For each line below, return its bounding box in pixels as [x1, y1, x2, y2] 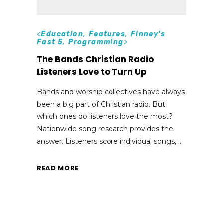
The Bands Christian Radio [37, 53, 154, 65]
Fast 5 [37, 37, 63, 46]
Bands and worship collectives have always [37, 87, 185, 96]
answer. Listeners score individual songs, [37, 136, 178, 146]
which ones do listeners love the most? [37, 111, 173, 121]
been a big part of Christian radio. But [37, 99, 165, 109]
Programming [68, 37, 124, 46]
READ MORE [37, 163, 79, 173]
